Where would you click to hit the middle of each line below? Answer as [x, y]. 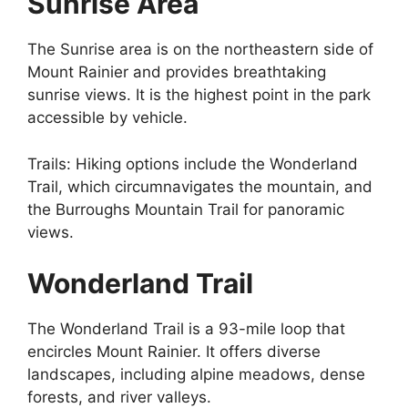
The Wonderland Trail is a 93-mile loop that [186, 329]
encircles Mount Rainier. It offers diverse [174, 352]
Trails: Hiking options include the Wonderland [193, 163]
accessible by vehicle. [107, 117]
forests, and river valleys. [119, 397]
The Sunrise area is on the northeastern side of [200, 49]
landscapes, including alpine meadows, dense [196, 374]
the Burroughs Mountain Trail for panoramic [186, 209]
